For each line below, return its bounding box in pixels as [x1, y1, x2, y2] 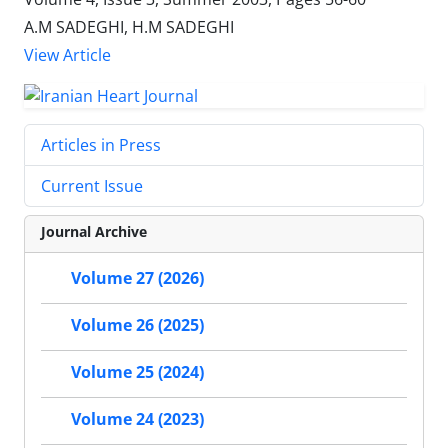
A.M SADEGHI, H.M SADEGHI [24, 15, 234, 38]
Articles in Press [41, 134, 161, 157]
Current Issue [41, 175, 143, 198]
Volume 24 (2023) [71, 408, 204, 431]
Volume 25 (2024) [71, 361, 204, 384]
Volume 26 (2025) [71, 314, 204, 337]
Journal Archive [41, 222, 147, 242]
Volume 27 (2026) [71, 267, 204, 290]
